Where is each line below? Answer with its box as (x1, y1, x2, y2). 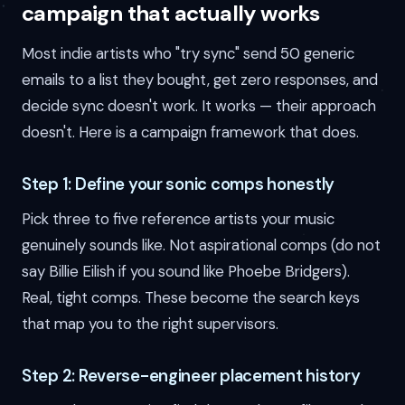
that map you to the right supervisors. (22, 314, 278, 334)
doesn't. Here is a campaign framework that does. (22, 122, 359, 143)
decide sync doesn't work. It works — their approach (22, 96, 376, 117)
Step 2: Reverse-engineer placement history (22, 365, 361, 388)
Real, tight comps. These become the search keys (22, 287, 360, 308)
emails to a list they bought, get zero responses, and (22, 70, 378, 90)
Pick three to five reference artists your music (22, 209, 334, 230)
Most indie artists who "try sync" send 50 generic (22, 43, 354, 64)
